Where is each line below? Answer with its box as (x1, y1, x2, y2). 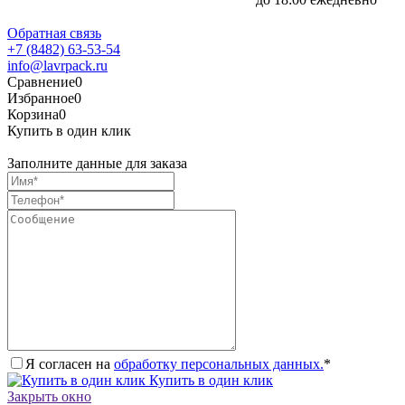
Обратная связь (7, 25, 101, 42)
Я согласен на (25, 356, 114, 372)
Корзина (7, 107, 59, 123)
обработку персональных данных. (114, 356, 324, 372)
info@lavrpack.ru (7, 58, 108, 74)
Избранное (7, 90, 74, 107)
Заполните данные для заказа (7, 155, 187, 172)
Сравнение (7, 74, 75, 90)
